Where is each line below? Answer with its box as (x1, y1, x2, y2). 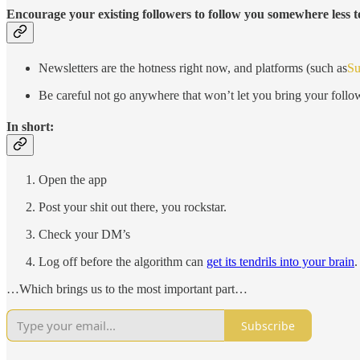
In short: (6, 119, 54, 133)
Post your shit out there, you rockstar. (39, 200, 227, 215)
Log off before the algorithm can (39, 255, 207, 269)
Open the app (39, 173, 107, 187)
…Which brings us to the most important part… (6, 282, 247, 297)
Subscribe (241, 317, 295, 333)
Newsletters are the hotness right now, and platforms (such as (39, 60, 347, 75)
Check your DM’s (39, 227, 130, 242)
